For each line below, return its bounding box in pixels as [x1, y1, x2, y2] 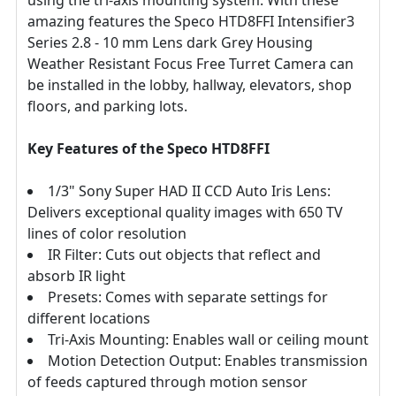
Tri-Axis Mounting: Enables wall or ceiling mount [48, 329, 369, 349]
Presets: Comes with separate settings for [48, 286, 328, 307]
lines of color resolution [27, 223, 187, 243]
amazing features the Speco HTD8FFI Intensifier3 [27, 11, 354, 31]
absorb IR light [27, 265, 126, 286]
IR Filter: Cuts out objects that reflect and [48, 244, 321, 264]
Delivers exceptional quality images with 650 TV [27, 202, 343, 222]
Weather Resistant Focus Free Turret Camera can [27, 53, 354, 73]
